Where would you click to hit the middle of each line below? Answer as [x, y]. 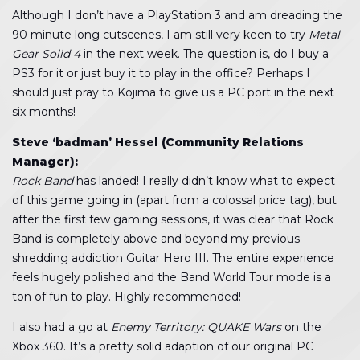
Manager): [45, 162]
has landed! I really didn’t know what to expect [204, 181]
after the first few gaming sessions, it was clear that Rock [173, 219]
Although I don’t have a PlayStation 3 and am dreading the [177, 15]
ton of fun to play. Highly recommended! [127, 297]
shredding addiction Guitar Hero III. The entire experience [173, 258]
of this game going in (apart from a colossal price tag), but [174, 200]
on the [301, 327]
